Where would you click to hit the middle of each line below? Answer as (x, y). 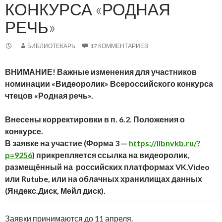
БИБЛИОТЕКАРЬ (51, 46)
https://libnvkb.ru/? (165, 143)
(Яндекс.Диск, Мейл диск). (55, 190)
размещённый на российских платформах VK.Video (107, 166)
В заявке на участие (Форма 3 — (67, 143)
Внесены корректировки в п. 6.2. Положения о (95, 119)
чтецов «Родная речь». (49, 95)
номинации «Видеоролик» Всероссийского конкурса (109, 83)
